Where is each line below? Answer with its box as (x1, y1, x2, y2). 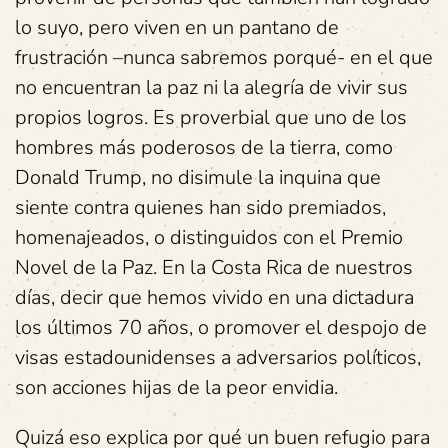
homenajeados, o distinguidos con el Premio (15, 224, 403, 251)
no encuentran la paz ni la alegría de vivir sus (15, 74, 408, 101)
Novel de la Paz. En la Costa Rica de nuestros (15, 254, 413, 281)
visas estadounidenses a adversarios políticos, (15, 344, 421, 371)
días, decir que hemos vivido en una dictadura (15, 284, 414, 311)
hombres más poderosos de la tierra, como (15, 134, 393, 161)
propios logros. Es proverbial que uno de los (15, 104, 407, 131)
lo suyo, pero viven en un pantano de (15, 14, 339, 41)
